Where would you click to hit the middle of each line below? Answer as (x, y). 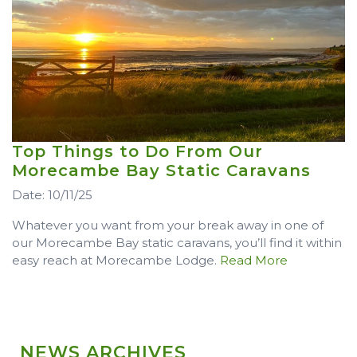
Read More (254, 261)
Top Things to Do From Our (137, 152)
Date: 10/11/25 (52, 195)
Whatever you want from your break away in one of (168, 226)
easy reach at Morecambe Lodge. (116, 261)
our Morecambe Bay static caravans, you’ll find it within (177, 243)
